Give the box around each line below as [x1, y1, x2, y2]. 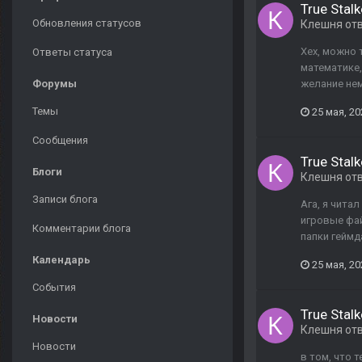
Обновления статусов [32, 17, 141, 30]
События [32, 281, 76, 294]
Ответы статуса [32, 46, 112, 59]
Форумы [32, 78, 77, 90]
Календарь [32, 254, 90, 267]
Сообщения [32, 134, 88, 147]
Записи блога [32, 193, 98, 206]
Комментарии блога [32, 222, 131, 235]
